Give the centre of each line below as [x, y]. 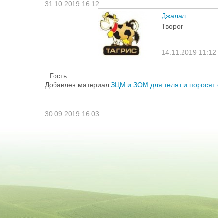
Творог [172, 26]
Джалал [174, 16]
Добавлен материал [78, 85]
